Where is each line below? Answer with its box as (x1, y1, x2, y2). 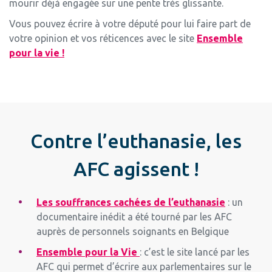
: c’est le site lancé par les (140, 246, 250, 258)
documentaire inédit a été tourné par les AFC (36, 211, 232, 223)
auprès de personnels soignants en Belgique (36, 226, 229, 237)
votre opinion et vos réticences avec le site (9, 33, 197, 44)
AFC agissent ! (73, 158, 199, 180)
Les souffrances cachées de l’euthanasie (36, 197, 225, 208)
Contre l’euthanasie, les (30, 130, 242, 152)
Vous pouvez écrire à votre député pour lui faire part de (9, 18, 251, 30)
